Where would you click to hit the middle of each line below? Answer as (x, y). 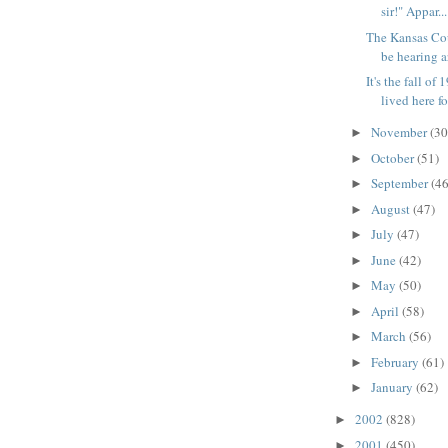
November (400, 132)
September (400, 183)
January (393, 387)
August (391, 208)
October (393, 157)
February (396, 361)
